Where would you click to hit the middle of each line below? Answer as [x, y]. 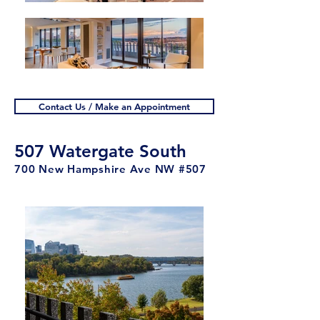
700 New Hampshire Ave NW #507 [110, 169]
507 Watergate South [100, 151]
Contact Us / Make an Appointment [114, 106]
